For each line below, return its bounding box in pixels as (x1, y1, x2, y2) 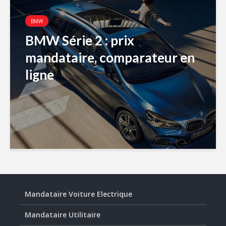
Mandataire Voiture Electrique (25, 189, 132, 199)
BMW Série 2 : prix (25, 32, 134, 48)
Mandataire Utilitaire (25, 210, 100, 219)
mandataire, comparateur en (25, 49, 195, 66)
